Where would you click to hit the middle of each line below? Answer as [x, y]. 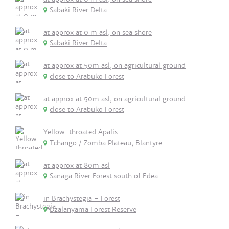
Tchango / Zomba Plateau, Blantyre [106, 143]
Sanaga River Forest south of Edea [104, 176]
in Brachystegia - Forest [82, 199]
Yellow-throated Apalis [81, 132]
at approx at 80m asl [77, 165]
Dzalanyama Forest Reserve [93, 209]
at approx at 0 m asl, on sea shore [98, 32]
